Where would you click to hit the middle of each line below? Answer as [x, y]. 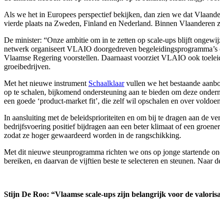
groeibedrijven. [27, 67]
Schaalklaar [106, 83]
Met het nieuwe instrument [46, 83]
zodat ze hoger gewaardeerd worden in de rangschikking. [93, 136]
